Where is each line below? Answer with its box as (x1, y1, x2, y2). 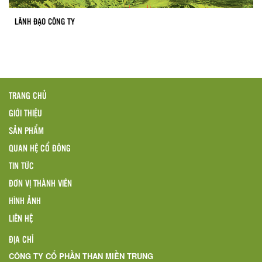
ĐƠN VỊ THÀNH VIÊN (9, 176, 72, 189)
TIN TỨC (9, 158, 34, 171)
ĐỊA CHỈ (9, 232, 33, 245)
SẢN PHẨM (9, 123, 44, 136)
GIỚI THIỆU (9, 106, 42, 119)
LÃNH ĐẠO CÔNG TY (15, 15, 75, 27)
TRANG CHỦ (9, 88, 47, 101)
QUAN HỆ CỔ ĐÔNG (9, 141, 71, 154)
